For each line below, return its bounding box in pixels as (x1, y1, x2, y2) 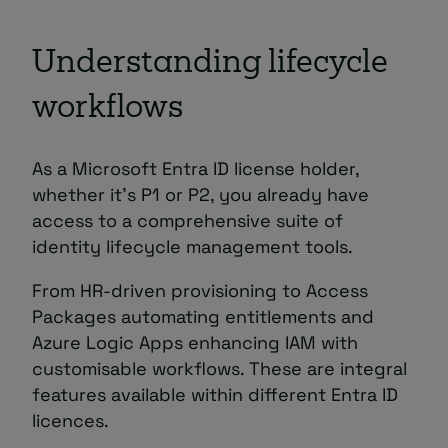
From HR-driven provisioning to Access (32, 279, 368, 302)
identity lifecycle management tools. (32, 235, 353, 258)
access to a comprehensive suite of (32, 209, 343, 232)
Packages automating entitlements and (32, 305, 374, 328)
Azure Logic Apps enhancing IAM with (32, 331, 358, 354)
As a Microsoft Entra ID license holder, (32, 157, 359, 180)
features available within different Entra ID (32, 383, 398, 406)
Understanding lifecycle (32, 49, 388, 80)
